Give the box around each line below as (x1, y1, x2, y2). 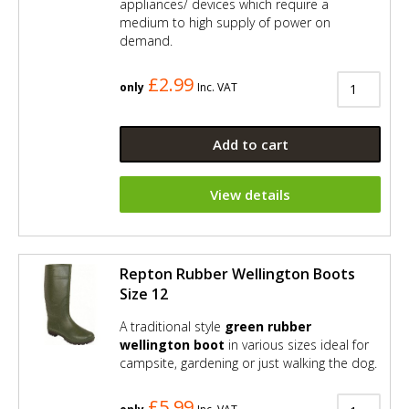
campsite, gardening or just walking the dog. (120, 353, 377, 372)
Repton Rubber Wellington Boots (120, 263, 355, 284)
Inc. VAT (197, 79, 237, 95)
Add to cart (212, 134, 288, 153)
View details (210, 184, 290, 204)
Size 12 (120, 283, 168, 304)
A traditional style (120, 317, 225, 335)
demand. (120, 31, 173, 49)
